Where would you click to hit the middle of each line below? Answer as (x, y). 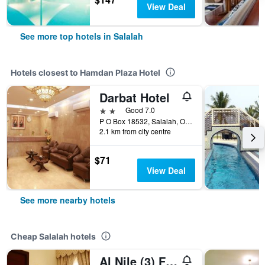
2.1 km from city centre (135, 131)
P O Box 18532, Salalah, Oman (189, 121)
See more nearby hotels (68, 200)
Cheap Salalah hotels (53, 236)
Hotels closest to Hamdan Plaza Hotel (85, 72)
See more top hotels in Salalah (82, 36)
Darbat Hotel (135, 97)
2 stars (112, 110)
